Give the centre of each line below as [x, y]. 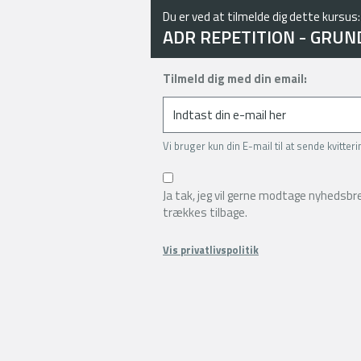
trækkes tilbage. [205, 212]
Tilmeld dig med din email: [235, 79]
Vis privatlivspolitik [211, 250]
